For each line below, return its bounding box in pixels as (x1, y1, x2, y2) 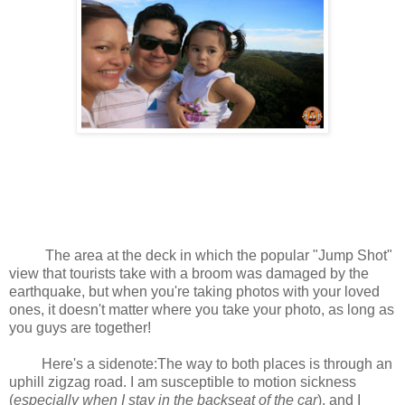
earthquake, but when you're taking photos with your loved (9, 284, 380, 300)
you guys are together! (9, 320, 155, 336)
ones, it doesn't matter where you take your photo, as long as (9, 302, 394, 318)
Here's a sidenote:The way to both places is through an (9, 356, 392, 372)
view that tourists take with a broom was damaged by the (9, 266, 369, 282)
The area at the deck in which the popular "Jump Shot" (9, 248, 392, 264)
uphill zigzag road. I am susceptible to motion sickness (9, 374, 356, 391)
